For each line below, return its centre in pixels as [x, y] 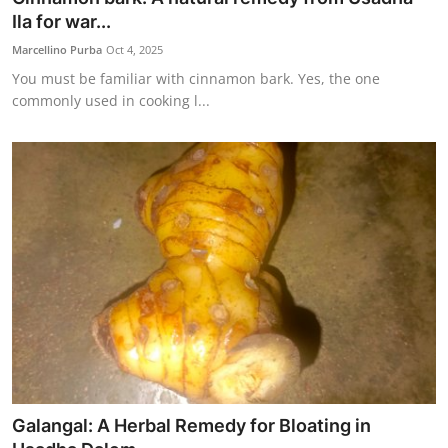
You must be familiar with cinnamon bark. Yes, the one [196, 78]
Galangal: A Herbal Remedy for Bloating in [191, 426]
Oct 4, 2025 [134, 49]
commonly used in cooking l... [111, 100]
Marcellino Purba [57, 49]
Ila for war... [61, 21]
